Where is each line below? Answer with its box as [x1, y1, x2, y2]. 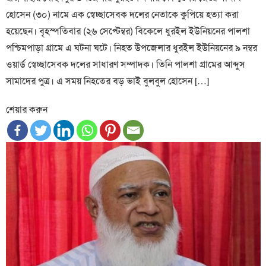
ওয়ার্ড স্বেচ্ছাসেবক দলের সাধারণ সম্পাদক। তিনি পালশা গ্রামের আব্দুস [6, 58, 246, 71]
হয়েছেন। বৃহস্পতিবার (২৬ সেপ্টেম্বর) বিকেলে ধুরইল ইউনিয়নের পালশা [6, 25, 251, 38]
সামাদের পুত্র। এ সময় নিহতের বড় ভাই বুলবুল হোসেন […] [6, 75, 210, 88]
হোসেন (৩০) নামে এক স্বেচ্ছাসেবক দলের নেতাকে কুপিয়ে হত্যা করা [6, 8, 239, 21]
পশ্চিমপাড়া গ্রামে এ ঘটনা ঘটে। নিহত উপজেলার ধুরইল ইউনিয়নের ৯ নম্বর [6, 42, 258, 55]
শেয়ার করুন [6, 103, 48, 116]
